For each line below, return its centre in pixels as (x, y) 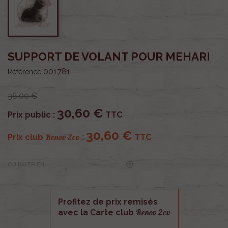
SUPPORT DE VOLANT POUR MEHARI (109, 56)
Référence (24, 72)
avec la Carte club (97, 212)
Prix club (26, 137)
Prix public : (32, 115)
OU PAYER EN (26, 165)
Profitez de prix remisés (108, 202)
